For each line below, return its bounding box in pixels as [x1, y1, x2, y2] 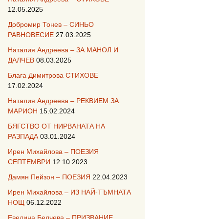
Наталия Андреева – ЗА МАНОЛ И [8, 46, 118, 54]
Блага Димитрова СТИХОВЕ [8, 71, 98, 79]
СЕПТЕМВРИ [8, 158, 50, 166]
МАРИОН [8, 107, 38, 115]
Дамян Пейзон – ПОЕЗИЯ [8, 173, 90, 181]
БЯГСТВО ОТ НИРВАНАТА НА [8, 122, 105, 130]
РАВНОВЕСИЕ [8, 31, 54, 39]
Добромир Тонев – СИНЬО [8, 21, 94, 28]
